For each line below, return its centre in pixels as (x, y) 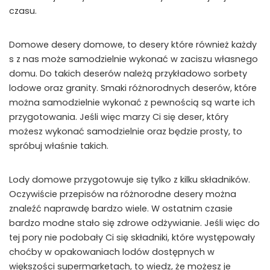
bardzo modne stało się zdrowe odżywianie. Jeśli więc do (134, 223)
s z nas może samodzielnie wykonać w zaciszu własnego (133, 59)
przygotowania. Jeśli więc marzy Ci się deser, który (119, 117)
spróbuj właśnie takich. (59, 146)
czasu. (23, 11)
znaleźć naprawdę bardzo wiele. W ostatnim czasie (121, 209)
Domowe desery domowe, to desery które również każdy (133, 45)
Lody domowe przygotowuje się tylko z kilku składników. (130, 180)
